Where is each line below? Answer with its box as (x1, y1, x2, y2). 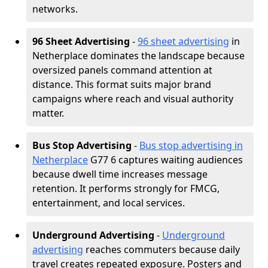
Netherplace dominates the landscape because (32, 49, 245, 62)
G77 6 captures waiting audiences (88, 153, 243, 166)
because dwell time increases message (32, 167, 208, 181)
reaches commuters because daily (83, 243, 240, 256)
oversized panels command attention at (32, 63, 212, 77)
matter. (32, 106, 64, 120)
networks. (32, 2, 78, 16)
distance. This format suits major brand (32, 78, 211, 91)
